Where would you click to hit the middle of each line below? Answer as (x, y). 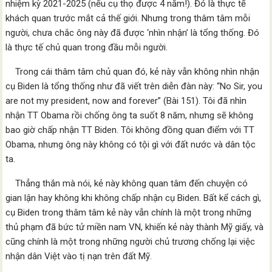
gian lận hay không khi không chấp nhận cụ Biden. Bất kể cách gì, (134, 198)
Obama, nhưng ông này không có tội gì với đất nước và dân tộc (131, 144)
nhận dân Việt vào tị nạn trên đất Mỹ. (79, 256)
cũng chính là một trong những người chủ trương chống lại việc (131, 242)
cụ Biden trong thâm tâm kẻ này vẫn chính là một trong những (129, 212)
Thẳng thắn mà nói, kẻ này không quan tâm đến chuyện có (127, 183)
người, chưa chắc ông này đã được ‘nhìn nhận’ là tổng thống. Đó (133, 33)
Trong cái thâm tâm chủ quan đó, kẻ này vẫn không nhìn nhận (133, 72)
